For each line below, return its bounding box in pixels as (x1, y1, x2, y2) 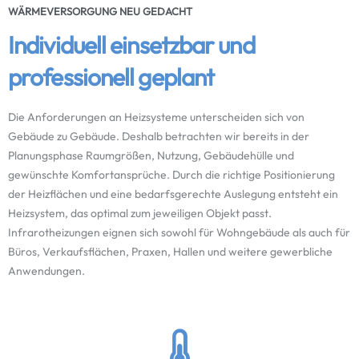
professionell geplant (8, 62, 215, 92)
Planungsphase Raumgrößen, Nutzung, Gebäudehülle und (8, 148, 294, 163)
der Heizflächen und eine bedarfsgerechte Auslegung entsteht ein (8, 187, 338, 201)
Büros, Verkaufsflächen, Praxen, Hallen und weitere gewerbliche (8, 244, 333, 259)
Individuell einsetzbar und (8, 30, 255, 60)
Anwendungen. (8, 264, 85, 278)
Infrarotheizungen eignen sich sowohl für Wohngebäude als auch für (8, 225, 350, 240)
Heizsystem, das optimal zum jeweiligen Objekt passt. (8, 206, 272, 220)
